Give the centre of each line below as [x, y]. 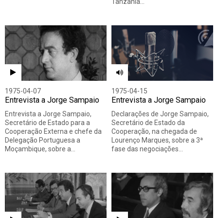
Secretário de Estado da [148, 123]
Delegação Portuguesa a [43, 140]
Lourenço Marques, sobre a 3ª [157, 140]
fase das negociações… [147, 149]
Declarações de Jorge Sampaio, [160, 114]
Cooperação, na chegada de [154, 132]
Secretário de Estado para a [47, 123]
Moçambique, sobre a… [40, 149]
